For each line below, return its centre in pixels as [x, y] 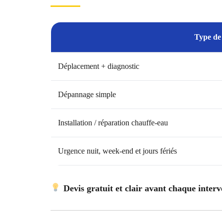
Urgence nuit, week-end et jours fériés [117, 151]
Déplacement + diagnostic [99, 66]
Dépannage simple [87, 94]
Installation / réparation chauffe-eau [113, 122]
